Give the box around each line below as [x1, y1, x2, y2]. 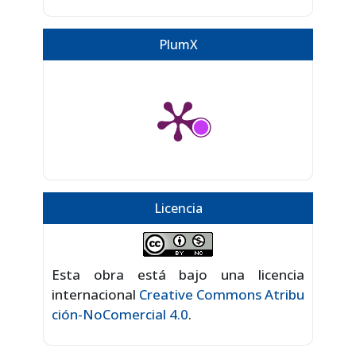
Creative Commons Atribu [139, 285, 304, 304]
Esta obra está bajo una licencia [52, 265, 304, 284]
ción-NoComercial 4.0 [52, 305, 188, 324]
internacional [52, 285, 139, 304]
